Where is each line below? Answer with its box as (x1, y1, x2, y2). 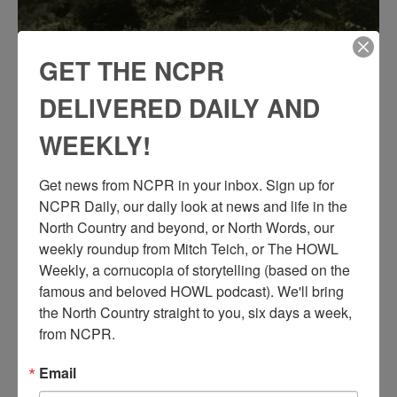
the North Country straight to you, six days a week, (39, 301, 352, 323)
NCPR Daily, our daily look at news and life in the (39, 195, 347, 216)
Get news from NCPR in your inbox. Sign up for (39, 174, 334, 195)
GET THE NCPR (39, 51, 224, 89)
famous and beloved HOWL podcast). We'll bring (39, 280, 344, 301)
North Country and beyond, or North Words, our (39, 216, 334, 237)
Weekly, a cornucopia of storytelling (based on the (39, 259, 350, 280)
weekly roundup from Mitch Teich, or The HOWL (39, 237, 339, 259)
